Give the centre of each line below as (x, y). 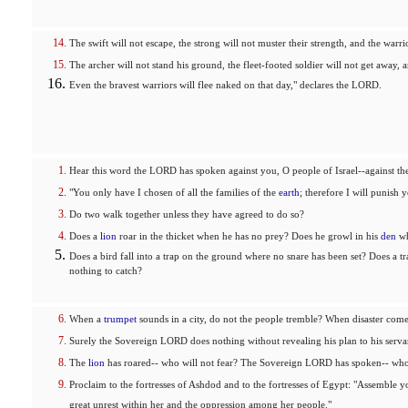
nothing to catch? (106, 274)
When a (87, 319)
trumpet (120, 319)
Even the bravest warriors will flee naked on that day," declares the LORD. (225, 85)
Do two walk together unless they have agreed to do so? (187, 214)
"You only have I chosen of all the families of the (174, 193)
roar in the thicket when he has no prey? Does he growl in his (249, 236)
